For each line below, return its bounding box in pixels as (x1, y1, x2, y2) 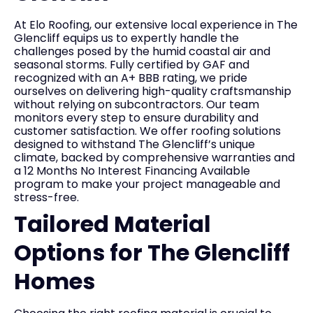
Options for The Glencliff (14, 237, 290, 268)
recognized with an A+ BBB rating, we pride (14, 70, 247, 86)
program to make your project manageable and (14, 176, 280, 192)
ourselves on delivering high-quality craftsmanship (14, 83, 291, 99)
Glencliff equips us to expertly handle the (14, 30, 239, 46)
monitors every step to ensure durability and (14, 110, 259, 126)
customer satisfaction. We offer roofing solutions (14, 123, 281, 139)
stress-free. (14, 189, 79, 205)
